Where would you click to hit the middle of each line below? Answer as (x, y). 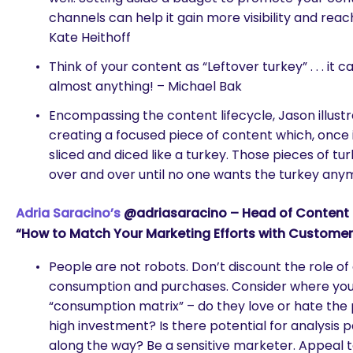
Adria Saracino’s (68, 213)
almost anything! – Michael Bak (145, 86)
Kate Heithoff (90, 37)
